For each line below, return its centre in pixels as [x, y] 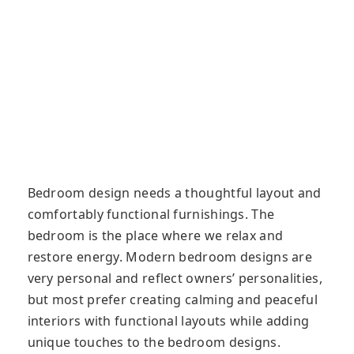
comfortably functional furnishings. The [151, 214]
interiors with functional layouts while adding [168, 320]
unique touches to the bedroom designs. [154, 342]
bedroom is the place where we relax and [155, 235]
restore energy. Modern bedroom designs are [170, 256]
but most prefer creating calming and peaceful [172, 299]
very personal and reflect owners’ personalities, [175, 278]
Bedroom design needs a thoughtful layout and [174, 192]
